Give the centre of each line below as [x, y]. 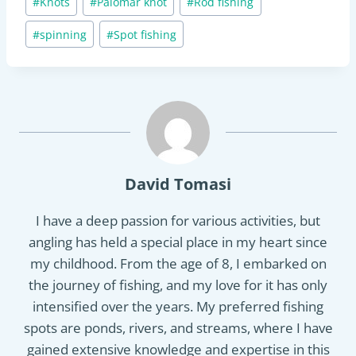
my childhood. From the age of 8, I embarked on [178, 264]
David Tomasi [178, 184]
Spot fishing [145, 34]
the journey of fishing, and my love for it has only [178, 285]
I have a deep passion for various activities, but [178, 221]
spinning [64, 34]
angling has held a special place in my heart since [178, 242]
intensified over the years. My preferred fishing [178, 307]
